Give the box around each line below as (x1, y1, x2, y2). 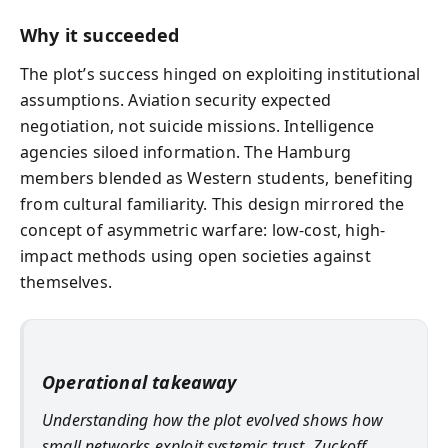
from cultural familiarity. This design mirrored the (20, 192, 405, 215)
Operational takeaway (42, 369, 237, 394)
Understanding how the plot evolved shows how (42, 409, 383, 431)
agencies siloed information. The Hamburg (20, 140, 352, 163)
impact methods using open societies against (20, 244, 371, 267)
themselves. (20, 270, 112, 293)
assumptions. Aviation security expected (20, 88, 332, 111)
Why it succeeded (20, 23, 179, 47)
